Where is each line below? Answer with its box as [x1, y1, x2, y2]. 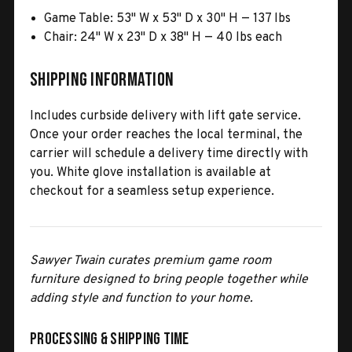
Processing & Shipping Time [30, 328, 189, 349]
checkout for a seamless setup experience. [30, 183, 274, 200]
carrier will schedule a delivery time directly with [30, 145, 308, 162]
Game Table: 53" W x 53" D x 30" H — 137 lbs [44, 10, 291, 27]
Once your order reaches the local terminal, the [30, 126, 302, 143]
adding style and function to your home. [30, 290, 253, 306]
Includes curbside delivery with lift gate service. [30, 108, 301, 124]
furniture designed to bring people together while [30, 271, 308, 288]
